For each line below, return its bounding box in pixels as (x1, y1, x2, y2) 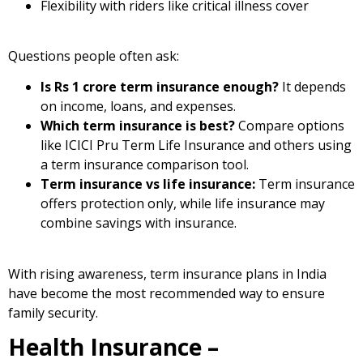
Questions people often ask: (8, 47, 179, 66)
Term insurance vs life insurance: (41, 175, 255, 194)
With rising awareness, (8, 264, 150, 283)
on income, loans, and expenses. (41, 97, 236, 116)
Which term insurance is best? (41, 117, 235, 135)
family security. (8, 303, 98, 322)
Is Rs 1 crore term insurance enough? (41, 78, 279, 96)
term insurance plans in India (150, 264, 327, 283)
